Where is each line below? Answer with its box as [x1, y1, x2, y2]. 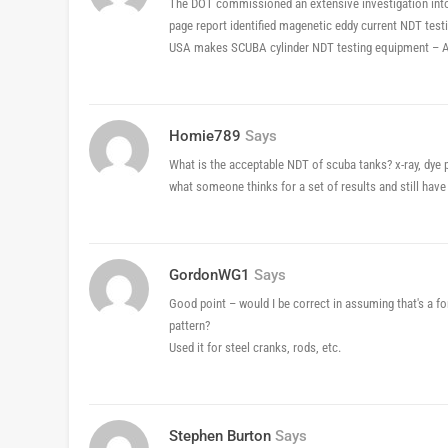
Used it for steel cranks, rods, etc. [169, 340, 341, 356]
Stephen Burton [169, 427, 271, 446]
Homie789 [169, 127, 241, 146]
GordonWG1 [169, 266, 250, 285]
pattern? [169, 318, 210, 334]
